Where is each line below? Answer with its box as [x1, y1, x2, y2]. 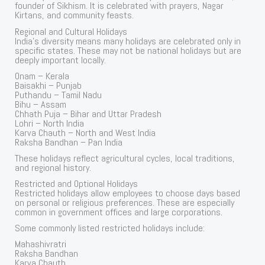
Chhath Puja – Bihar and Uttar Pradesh [15, 107, 162, 120]
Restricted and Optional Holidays [15, 177, 138, 190]
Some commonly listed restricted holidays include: [15, 222, 205, 235]
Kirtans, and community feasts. [15, 9, 134, 22]
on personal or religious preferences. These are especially [15, 196, 235, 209]
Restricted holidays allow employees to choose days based [15, 186, 241, 199]
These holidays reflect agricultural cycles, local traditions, [15, 151, 235, 164]
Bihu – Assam [15, 98, 67, 111]
